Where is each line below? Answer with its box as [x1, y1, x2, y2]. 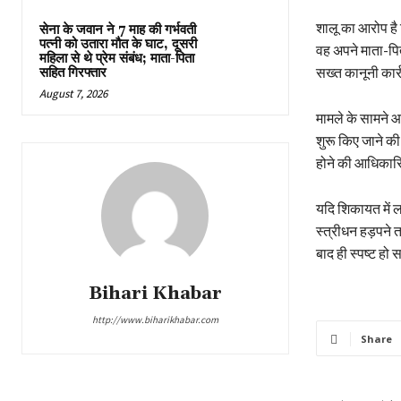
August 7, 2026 [39, 86, 107, 102]
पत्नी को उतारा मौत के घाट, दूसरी [39, 36, 197, 54]
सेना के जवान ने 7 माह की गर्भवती [39, 21, 196, 39]
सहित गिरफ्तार [39, 64, 107, 82]
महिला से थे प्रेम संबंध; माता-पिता [39, 50, 194, 68]
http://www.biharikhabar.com [91, 313, 218, 327]
